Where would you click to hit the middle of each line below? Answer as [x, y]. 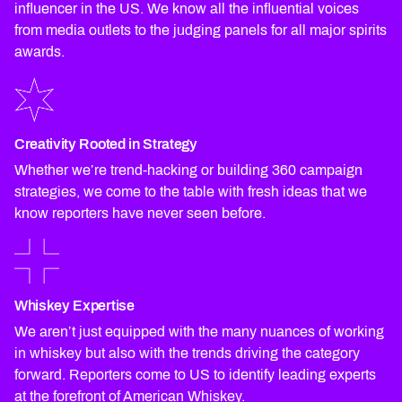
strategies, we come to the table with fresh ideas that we [191, 192]
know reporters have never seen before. [140, 213]
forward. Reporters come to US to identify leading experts [195, 375]
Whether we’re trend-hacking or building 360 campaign [188, 170]
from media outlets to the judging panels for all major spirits [201, 30]
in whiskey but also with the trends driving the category [187, 353]
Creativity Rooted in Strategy [106, 144]
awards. [39, 52]
